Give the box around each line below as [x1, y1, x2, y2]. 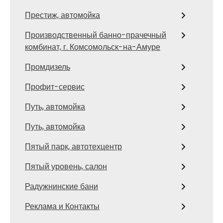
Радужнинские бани [25, 181, 98, 192]
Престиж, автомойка [25, 9, 100, 21]
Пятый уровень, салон [25, 161, 107, 172]
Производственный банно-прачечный [25, 29, 166, 41]
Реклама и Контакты [25, 201, 100, 212]
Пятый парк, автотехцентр [25, 141, 122, 152]
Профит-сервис [25, 81, 85, 93]
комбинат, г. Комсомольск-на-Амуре [25, 41, 160, 53]
